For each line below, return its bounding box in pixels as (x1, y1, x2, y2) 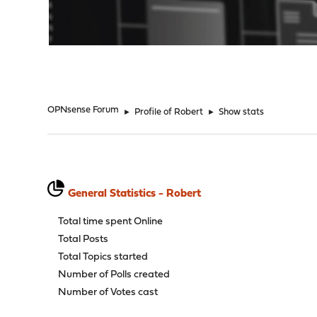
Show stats (219, 108, 265, 117)
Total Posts (58, 234, 109, 245)
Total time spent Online (58, 217, 163, 227)
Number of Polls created (58, 270, 171, 280)
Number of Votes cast (58, 287, 158, 298)
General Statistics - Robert (68, 188, 202, 200)
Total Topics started (58, 252, 149, 263)
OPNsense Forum (47, 105, 120, 115)
